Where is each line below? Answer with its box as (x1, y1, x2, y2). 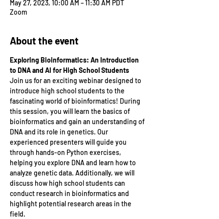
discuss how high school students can (10, 179, 127, 187)
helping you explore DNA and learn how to (10, 158, 137, 167)
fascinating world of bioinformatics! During (10, 97, 142, 105)
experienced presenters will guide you (10, 138, 128, 146)
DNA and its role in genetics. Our (10, 128, 109, 136)
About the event (10, 35, 79, 46)
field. (10, 210, 25, 218)
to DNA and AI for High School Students (10, 66, 129, 74)
